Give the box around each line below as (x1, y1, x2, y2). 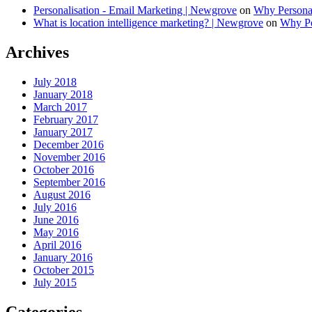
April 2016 (33, 239, 81, 251)
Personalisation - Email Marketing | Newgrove (33, 4, 237, 17)
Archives (6, 43, 69, 62)
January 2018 (33, 88, 93, 101)
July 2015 (33, 276, 77, 289)
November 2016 (33, 151, 105, 164)
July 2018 (33, 76, 77, 88)
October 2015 (33, 264, 94, 276)
